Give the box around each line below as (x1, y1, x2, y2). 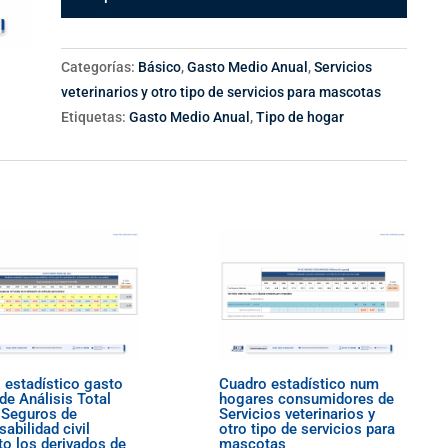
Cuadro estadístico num (219, 375, 380, 394)
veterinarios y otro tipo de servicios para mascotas (61, 84, 382, 100)
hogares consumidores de (219, 390, 395, 409)
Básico (138, 59, 182, 75)
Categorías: (61, 59, 139, 75)
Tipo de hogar (256, 109, 345, 125)
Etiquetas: (61, 109, 130, 125)
